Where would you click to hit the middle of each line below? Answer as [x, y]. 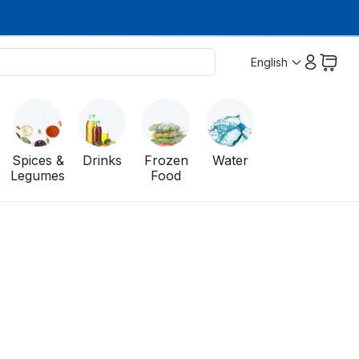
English [269, 63]
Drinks [102, 161]
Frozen [166, 161]
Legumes [38, 176]
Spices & [38, 161]
